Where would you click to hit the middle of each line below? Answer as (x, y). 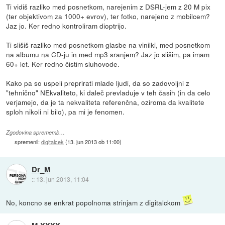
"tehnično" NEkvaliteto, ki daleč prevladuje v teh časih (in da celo (108, 93)
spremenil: (28, 142)
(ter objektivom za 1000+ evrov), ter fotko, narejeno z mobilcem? (108, 16)
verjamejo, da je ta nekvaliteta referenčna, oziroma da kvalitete (105, 102)
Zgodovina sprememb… (36, 133)
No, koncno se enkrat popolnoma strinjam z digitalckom (94, 203)
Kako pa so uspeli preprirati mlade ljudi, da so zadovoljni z (98, 83)
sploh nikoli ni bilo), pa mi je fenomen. (66, 112)
